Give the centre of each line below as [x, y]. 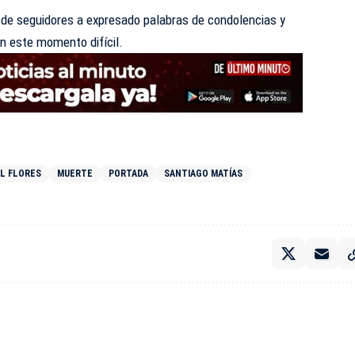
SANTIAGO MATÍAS [204, 173]
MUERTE [75, 173]
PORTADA [129, 173]
